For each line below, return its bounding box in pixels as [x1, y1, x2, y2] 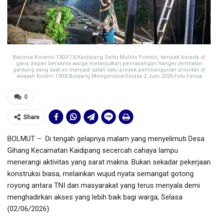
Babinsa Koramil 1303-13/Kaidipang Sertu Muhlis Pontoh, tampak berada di [13, 54, 205, 61]
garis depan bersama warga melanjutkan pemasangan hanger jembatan [16, 60, 202, 67]
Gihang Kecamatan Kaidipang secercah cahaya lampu [7, 146, 178, 155]
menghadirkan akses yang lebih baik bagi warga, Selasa [7, 193, 182, 202]
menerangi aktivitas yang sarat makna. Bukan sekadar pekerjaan [7, 158, 211, 167]
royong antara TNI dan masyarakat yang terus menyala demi [7, 181, 200, 190]
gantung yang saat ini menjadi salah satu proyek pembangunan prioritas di [13, 67, 205, 73]
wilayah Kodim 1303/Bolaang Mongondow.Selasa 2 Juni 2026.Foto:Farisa [16, 73, 202, 80]
